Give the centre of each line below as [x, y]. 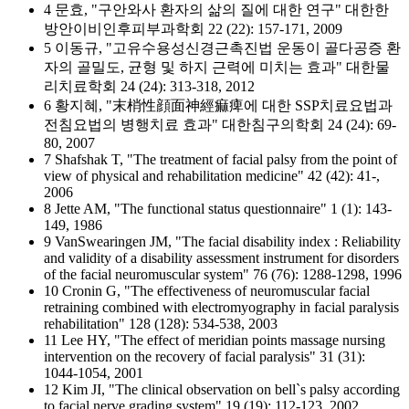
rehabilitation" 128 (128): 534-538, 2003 [161, 324]
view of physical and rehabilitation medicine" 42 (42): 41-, [212, 176]
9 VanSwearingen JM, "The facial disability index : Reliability [222, 241]
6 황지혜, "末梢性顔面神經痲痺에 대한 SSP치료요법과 [218, 105]
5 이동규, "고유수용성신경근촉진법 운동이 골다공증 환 [222, 48]
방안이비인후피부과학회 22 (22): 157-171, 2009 [193, 29]
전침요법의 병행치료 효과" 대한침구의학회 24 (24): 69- [220, 125]
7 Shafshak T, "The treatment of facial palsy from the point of [220, 159]
